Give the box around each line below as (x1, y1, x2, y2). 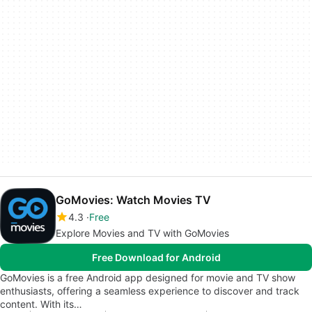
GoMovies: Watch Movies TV (56, 192, 211, 207)
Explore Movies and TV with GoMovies (56, 226, 229, 239)
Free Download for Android (91, 251, 221, 263)
